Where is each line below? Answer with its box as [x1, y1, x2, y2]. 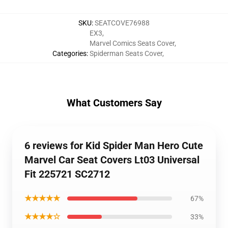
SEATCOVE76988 [95, 19, 150, 27]
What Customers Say [66, 97, 162, 109]
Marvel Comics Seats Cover [89, 39, 175, 47]
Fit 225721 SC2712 [24, 168, 110, 180]
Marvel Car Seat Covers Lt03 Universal [24, 154, 199, 166]
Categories [52, 49, 87, 58]
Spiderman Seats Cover [89, 49, 162, 58]
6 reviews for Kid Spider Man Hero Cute [24, 139, 203, 152]
